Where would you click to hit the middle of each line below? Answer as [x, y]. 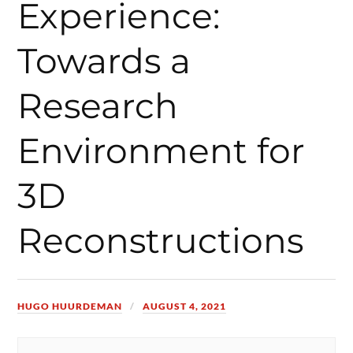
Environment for [162, 150]
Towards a [104, 60]
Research [98, 105]
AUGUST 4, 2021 [185, 306]
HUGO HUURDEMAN [70, 306]
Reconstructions [161, 240]
